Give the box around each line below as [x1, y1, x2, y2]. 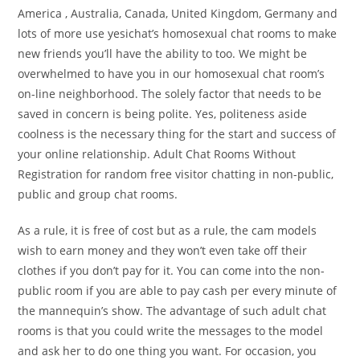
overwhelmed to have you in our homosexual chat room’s [18, 66, 325, 81]
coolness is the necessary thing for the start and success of [18, 126, 337, 141]
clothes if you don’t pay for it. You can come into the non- [18, 263, 325, 278]
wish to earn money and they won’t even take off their [18, 243, 308, 258]
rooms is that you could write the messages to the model [18, 323, 324, 338]
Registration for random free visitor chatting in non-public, [18, 166, 334, 182]
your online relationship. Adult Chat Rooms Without [18, 146, 297, 162]
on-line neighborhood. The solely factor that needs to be [18, 86, 322, 101]
